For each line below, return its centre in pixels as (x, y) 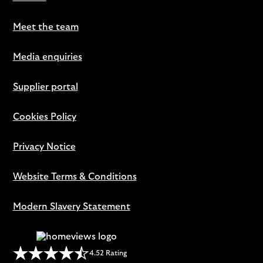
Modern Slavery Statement (71, 206)
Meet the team (45, 27)
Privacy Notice (44, 146)
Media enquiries (47, 57)
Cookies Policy (44, 117)
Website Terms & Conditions (75, 176)
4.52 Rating (108, 253)
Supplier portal (45, 87)
